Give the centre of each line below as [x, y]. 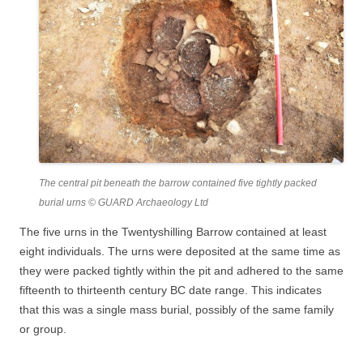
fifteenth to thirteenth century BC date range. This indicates [171, 290]
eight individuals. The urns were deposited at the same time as [180, 252]
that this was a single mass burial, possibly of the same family [177, 310]
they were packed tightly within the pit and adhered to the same [181, 271]
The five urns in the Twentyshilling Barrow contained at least [173, 232]
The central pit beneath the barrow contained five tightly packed [178, 184]
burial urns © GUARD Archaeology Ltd [124, 203]
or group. [43, 329]
